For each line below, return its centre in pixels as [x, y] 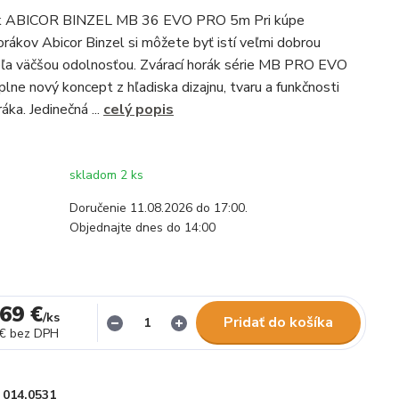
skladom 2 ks [106, 175]
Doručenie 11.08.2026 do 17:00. [159, 208]
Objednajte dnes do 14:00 [142, 228]
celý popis [138, 110]
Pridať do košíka [278, 322]
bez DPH [35, 334]
